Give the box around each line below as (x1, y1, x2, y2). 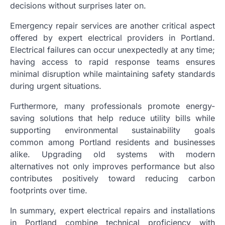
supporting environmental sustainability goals (10, 125, 215, 135)
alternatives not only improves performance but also (10, 161, 215, 171)
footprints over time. (10, 185, 87, 195)
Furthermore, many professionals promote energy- (10, 100, 215, 111)
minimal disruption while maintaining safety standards (10, 68, 215, 79)
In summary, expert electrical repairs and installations (10, 205, 215, 215)
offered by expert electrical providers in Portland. (10, 32, 215, 43)
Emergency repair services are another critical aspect (10, 20, 215, 31)
